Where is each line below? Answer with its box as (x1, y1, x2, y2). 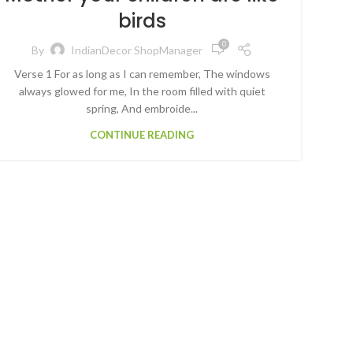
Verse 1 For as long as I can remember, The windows (13, 67, 270, 80)
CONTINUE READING (90, 128, 194, 141)
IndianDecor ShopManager (71, 43, 203, 57)
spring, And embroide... (86, 102, 198, 115)
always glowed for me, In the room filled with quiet (18, 84, 266, 98)
